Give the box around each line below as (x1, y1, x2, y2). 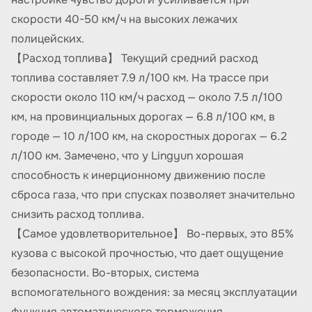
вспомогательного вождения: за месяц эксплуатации (11, 285, 297, 299)
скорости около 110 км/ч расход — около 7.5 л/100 (11, 90, 283, 104)
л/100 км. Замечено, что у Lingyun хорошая (11, 148, 244, 163)
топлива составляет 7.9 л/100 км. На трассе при (11, 70, 269, 85)
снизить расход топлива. (11, 207, 144, 221)
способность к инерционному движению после (11, 168, 265, 182)
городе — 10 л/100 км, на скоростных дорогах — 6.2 (11, 129, 287, 143)
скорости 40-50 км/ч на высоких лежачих (11, 12, 237, 26)
